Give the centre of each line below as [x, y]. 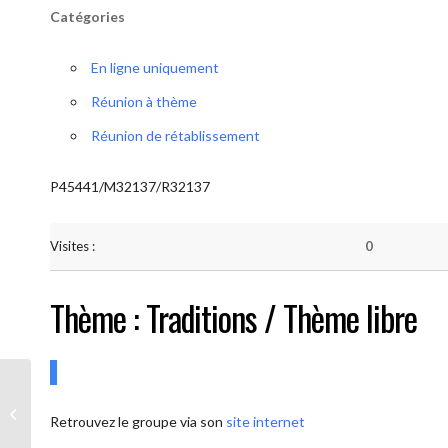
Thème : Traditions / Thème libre [233, 317]
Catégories [87, 16]
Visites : [72, 246]
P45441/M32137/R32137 [130, 186]
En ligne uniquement [155, 67]
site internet [265, 421]
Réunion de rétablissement [175, 135]
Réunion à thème [144, 101]
